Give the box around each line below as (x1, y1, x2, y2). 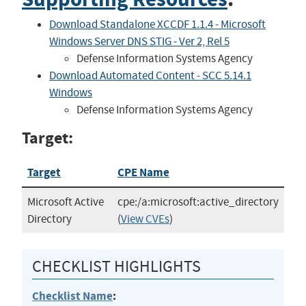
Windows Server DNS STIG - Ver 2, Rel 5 (48, 33, 229, 48)
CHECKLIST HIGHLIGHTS (31, 255, 201, 277)
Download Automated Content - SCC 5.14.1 (48, 68, 251, 83)
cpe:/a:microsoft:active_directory (117, 194, 279, 209)
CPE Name (117, 164, 169, 180)
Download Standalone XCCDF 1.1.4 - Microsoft (48, 16, 266, 31)
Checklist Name (31, 288, 113, 304)
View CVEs (120, 211, 169, 226)
